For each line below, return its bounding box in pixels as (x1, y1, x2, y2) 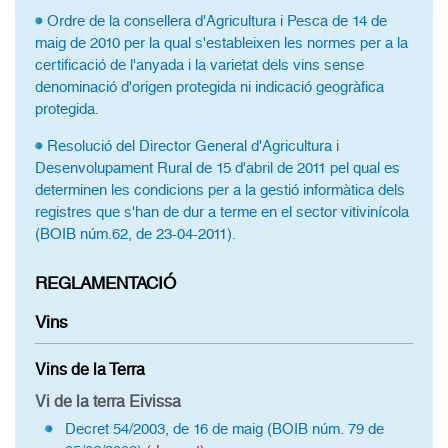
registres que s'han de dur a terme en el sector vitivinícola (35, 203, 409, 221)
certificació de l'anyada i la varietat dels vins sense (35, 56, 364, 74)
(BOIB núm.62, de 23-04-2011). (35, 225, 236, 243)
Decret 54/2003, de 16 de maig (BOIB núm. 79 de (65, 420, 384, 438)
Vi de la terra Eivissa (35, 392, 181, 411)
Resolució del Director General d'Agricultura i (47, 137, 339, 155)
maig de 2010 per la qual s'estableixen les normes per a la (35, 34, 408, 52)
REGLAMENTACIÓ (35, 273, 176, 293)
